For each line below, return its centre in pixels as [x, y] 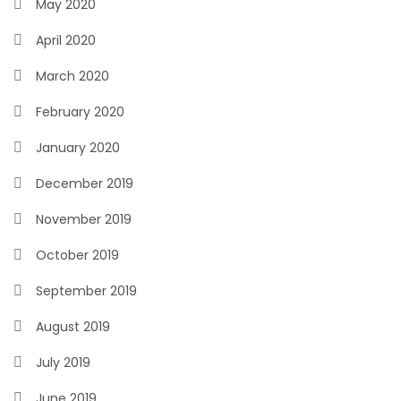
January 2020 [78, 148]
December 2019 [85, 183]
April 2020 [66, 40]
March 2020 [73, 76]
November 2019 [84, 219]
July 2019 [63, 363]
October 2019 [77, 255]
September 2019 [86, 291]
